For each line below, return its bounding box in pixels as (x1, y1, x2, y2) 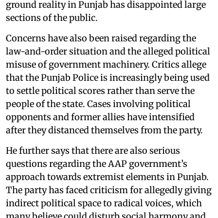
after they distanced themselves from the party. (6, 125, 203, 136)
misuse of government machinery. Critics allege (6, 59, 206, 71)
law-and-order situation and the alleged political (6, 46, 210, 57)
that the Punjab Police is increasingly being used (6, 72, 210, 84)
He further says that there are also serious (6, 145, 180, 157)
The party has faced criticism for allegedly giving (6, 184, 212, 196)
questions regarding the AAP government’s (6, 158, 187, 170)
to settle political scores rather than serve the (6, 85, 195, 97)
